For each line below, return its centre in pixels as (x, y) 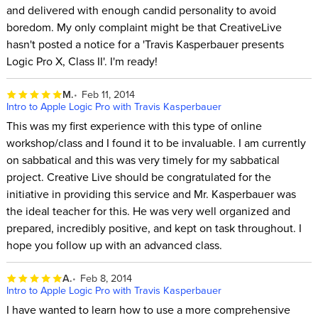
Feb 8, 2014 (106, 278)
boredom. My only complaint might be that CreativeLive (144, 27)
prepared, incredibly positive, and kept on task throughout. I (154, 227)
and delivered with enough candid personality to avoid (141, 10)
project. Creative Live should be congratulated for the (138, 176)
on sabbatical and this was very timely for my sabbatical (143, 159)
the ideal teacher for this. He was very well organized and (148, 210)
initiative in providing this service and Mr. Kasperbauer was (151, 193)
